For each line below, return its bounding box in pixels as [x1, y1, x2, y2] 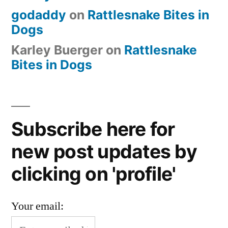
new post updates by [11, 140, 197, 163]
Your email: [11, 199, 64, 214]
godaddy [11, 7, 66, 23]
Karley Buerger [11, 42, 103, 58]
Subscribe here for [11, 118, 175, 141]
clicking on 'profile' [11, 162, 176, 186]
